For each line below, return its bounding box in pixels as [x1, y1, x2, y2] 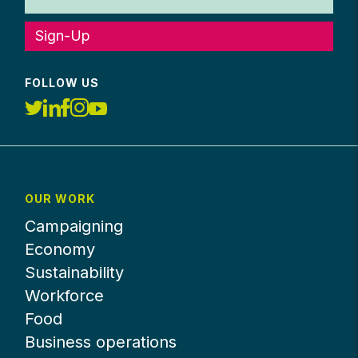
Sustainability [25, 263, 125, 283]
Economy [25, 240, 96, 260]
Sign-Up [35, 27, 91, 45]
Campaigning [25, 217, 124, 237]
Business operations [25, 332, 177, 352]
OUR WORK [25, 192, 96, 206]
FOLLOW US [25, 75, 100, 89]
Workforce [25, 286, 105, 306]
